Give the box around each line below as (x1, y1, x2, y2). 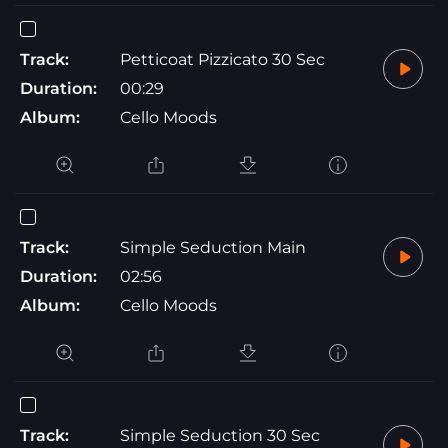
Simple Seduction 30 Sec (120, 425, 320, 445)
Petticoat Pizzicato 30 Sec (120, 49, 325, 69)
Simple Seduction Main (120, 237, 306, 257)
